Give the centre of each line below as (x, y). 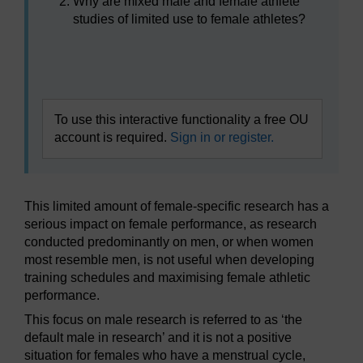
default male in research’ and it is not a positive (158, 338)
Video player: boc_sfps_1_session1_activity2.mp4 (185, 54)
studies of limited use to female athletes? (190, 19)
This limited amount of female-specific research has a (177, 207)
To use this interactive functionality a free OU (181, 120)
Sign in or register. (222, 138)
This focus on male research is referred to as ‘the (163, 320)
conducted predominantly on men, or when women (169, 242)
